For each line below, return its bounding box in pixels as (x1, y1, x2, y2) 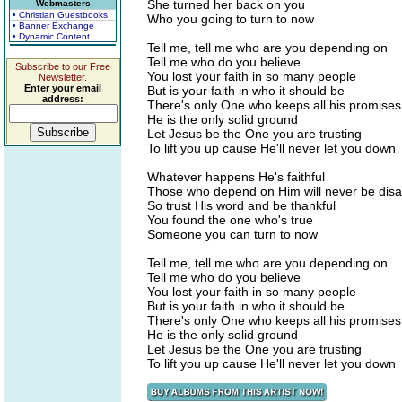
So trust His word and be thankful (147, 198, 336, 213)
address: (42, 93, 83, 104)
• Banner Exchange (13, 21, 94, 31)
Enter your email (24, 83, 101, 93)
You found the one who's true (147, 213, 313, 227)
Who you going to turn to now (147, 12, 314, 26)
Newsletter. (39, 72, 87, 83)
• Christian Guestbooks (13, 10, 108, 20)
